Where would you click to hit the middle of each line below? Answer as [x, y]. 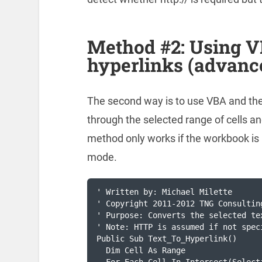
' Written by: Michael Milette [165, 192]
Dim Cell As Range [141, 251]
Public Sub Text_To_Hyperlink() [167, 239]
